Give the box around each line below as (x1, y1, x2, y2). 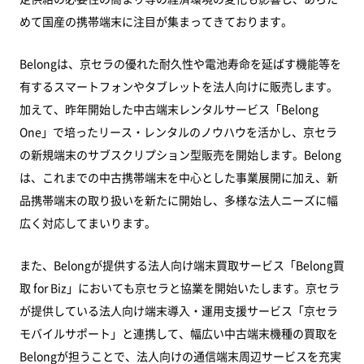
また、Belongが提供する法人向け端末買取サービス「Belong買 (19, 257, 344, 273)
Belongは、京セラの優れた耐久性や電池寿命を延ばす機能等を (19, 55, 341, 71)
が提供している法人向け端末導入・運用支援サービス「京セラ (19, 302, 338, 318)
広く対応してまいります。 (19, 214, 156, 231)
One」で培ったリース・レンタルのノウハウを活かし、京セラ (19, 123, 337, 140)
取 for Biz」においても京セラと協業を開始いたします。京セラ (19, 279, 340, 296)
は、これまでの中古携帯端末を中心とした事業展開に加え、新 (19, 169, 338, 185)
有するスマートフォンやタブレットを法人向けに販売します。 (19, 78, 338, 94)
